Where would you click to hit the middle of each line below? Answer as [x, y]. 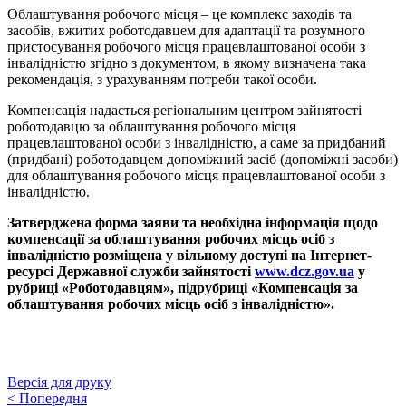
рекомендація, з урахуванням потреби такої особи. [162, 80]
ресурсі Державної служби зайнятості [131, 272]
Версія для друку [59, 382]
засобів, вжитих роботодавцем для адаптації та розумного [186, 31]
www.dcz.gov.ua [304, 272]
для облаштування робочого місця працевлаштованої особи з [196, 176]
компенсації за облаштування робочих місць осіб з [171, 239]
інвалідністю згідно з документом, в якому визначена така [187, 63]
